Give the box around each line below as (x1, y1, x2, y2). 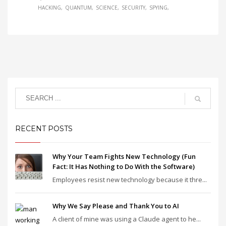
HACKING (38, 4, 61, 11)
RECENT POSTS (15, 124, 73, 133)
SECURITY (122, 4, 145, 11)
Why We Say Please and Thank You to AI (52, 201, 179, 210)
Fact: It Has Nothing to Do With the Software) (52, 161, 195, 171)
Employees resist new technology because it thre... (52, 175, 207, 184)
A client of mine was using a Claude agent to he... (52, 214, 201, 223)
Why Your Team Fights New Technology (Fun (52, 151, 196, 161)
